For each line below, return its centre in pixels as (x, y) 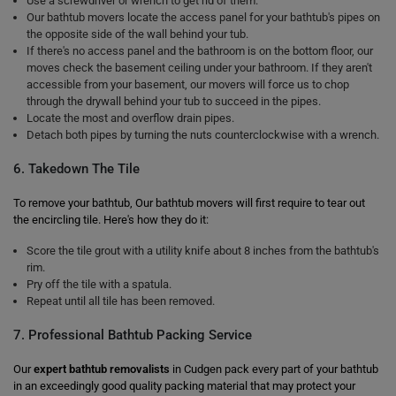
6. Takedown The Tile (76, 169)
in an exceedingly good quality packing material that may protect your (184, 386)
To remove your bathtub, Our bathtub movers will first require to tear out (189, 203)
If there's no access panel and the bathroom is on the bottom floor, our (200, 51)
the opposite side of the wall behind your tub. (137, 34)
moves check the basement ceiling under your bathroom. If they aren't (199, 68)
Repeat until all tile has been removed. (121, 301)
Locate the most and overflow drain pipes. (130, 118)
